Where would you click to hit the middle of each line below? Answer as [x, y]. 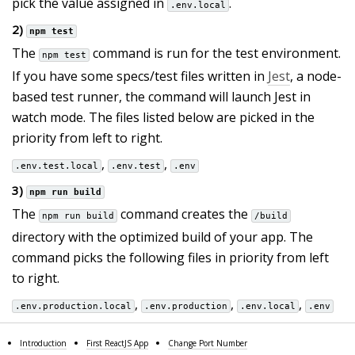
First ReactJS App [117, 344]
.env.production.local [73, 307]
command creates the [184, 214]
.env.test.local [57, 166]
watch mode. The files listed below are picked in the [163, 118]
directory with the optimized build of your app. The [162, 237]
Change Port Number [208, 344]
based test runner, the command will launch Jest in [161, 97]
